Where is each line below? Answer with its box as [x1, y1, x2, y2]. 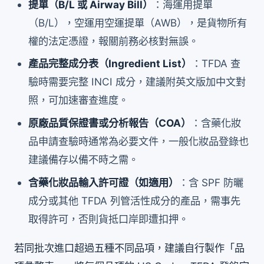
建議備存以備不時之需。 [28, 153, 139, 166]
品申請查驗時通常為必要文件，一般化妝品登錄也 [28, 135, 249, 148]
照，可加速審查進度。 [28, 94, 129, 107]
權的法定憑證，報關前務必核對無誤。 [28, 34, 199, 47]
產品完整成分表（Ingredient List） [28, 57, 192, 70]
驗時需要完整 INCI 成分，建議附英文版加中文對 [28, 75, 246, 88]
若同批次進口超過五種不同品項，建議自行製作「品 [14, 241, 245, 254]
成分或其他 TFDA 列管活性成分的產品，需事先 [28, 194, 241, 207]
